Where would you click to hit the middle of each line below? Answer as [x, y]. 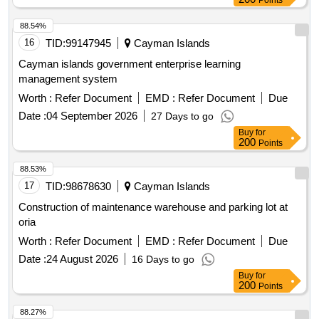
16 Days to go [163, 260]
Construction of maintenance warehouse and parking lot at [153, 207]
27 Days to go [182, 116]
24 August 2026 [82, 259]
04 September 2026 [92, 116]
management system [68, 79]
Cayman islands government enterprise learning [130, 64]
